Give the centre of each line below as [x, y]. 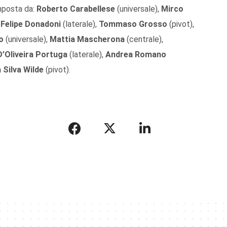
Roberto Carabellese [76, 9]
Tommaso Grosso [133, 24]
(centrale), [144, 39]
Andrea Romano [136, 54]
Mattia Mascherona [87, 39]
